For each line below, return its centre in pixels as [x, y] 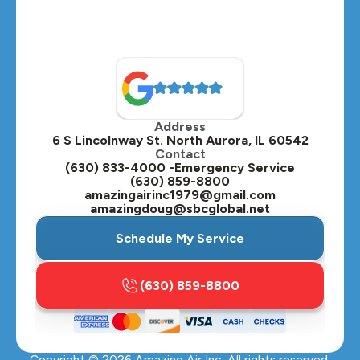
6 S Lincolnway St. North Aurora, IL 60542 [180, 141]
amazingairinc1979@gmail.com [180, 195]
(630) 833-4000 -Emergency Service [180, 168]
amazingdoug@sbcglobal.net [180, 209]
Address [180, 127]
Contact [180, 154]
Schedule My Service [180, 239]
